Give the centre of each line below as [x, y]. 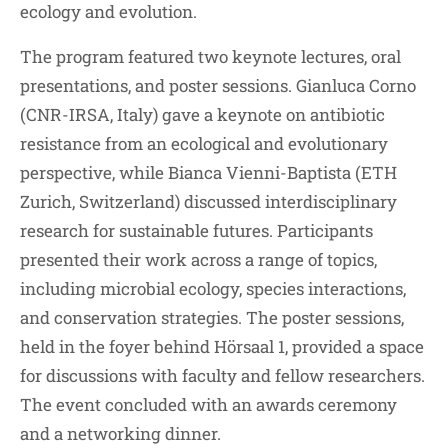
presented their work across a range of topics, [198, 260]
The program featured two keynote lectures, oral [210, 57]
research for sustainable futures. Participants [196, 231]
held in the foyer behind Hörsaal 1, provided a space [222, 347]
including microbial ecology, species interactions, [213, 289]
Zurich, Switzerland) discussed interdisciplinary [208, 202]
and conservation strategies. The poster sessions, [212, 318]
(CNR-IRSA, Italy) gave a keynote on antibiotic [202, 115]
